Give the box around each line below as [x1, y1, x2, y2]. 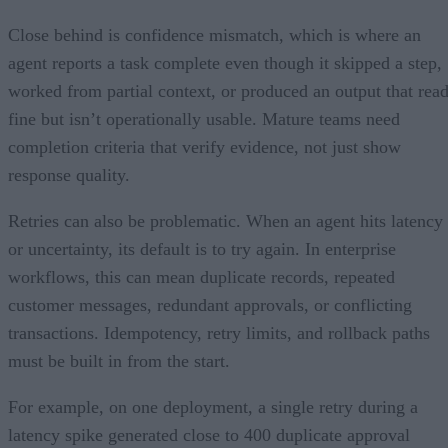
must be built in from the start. [8, 350, 230, 371]
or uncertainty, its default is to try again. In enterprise [8, 238, 396, 259]
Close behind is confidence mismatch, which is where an [8, 24, 421, 45]
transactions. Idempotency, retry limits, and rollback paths [8, 322, 430, 343]
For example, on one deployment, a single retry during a [8, 396, 418, 417]
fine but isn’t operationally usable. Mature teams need [8, 108, 400, 129]
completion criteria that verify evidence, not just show [8, 136, 401, 157]
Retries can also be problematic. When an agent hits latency [8, 210, 443, 231]
